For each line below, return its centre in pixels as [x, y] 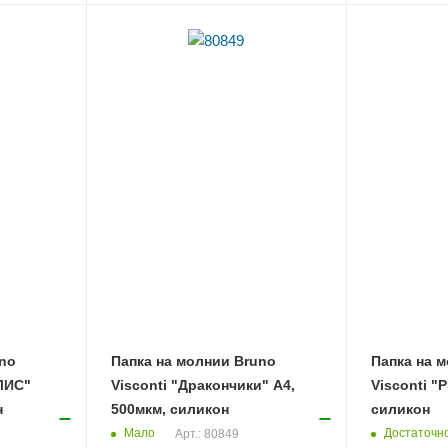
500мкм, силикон [169, 408]
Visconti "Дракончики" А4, [202, 384]
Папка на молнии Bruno [193, 360]
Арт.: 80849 [206, 433]
